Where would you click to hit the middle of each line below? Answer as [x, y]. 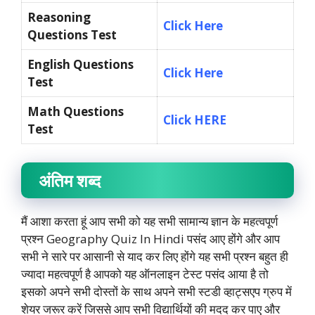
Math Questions [76, 112]
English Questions [81, 65]
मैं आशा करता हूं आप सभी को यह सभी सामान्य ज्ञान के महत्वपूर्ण [149, 221]
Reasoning [59, 18]
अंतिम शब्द [70, 180]
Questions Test [72, 35]
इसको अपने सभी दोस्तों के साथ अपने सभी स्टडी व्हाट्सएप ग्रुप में [156, 291]
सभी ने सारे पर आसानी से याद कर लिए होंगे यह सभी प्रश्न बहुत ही [155, 256]
